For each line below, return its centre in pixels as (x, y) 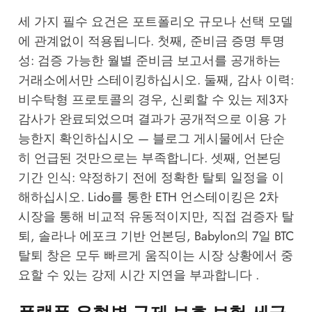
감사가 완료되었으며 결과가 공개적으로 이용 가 (152, 119)
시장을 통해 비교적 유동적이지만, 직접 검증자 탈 (156, 216)
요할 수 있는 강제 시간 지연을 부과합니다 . (138, 275)
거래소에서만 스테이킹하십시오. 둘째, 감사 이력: (156, 80)
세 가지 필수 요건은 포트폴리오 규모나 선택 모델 (155, 21)
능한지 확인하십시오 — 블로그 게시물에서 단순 (151, 138)
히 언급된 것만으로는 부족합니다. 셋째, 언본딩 (149, 158)
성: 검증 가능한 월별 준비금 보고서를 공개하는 (149, 60)
